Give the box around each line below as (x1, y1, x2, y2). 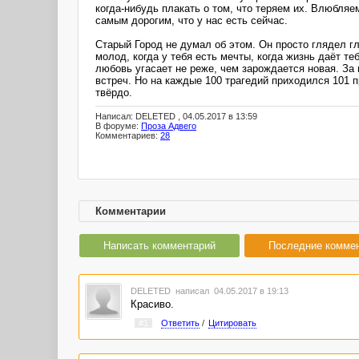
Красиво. (130, 298, 174, 310)
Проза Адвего (141, 121, 196, 131)
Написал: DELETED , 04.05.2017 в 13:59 (95, 111, 257, 122)
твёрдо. (95, 86, 132, 99)
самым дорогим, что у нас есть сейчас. (95, 14, 288, 26)
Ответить (160, 318, 200, 328)
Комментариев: (95, 131, 160, 141)
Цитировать (208, 318, 256, 328)
